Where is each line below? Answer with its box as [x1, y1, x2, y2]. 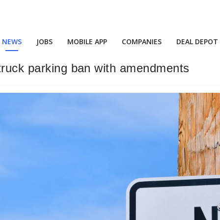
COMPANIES [122, 37, 162, 46]
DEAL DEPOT [176, 37, 218, 46]
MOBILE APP [67, 37, 107, 46]
